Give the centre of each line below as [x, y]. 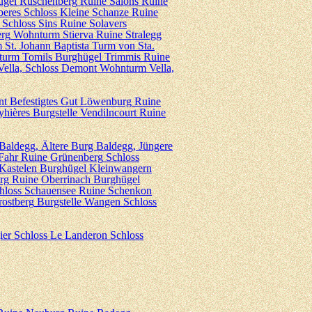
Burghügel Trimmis [98, 57]
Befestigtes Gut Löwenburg [71, 101]
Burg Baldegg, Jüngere [122, 146]
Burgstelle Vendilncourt [85, 112]
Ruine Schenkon [115, 190]
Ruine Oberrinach [51, 179]
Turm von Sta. [123, 46]
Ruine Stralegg [129, 34]
